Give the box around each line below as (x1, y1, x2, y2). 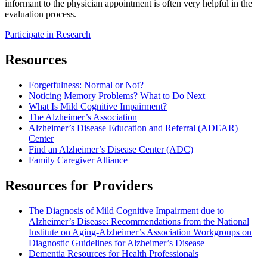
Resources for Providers (5, 178, 153, 193)
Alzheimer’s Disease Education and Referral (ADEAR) (29, 123, 238, 133)
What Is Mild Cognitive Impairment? (29, 101, 167, 112)
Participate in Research (5, 29, 91, 40)
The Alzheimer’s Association (29, 112, 137, 123)
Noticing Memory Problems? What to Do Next (29, 91, 205, 101)
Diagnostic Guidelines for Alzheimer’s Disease (29, 237, 204, 248)
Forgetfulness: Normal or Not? (29, 80, 144, 91)
